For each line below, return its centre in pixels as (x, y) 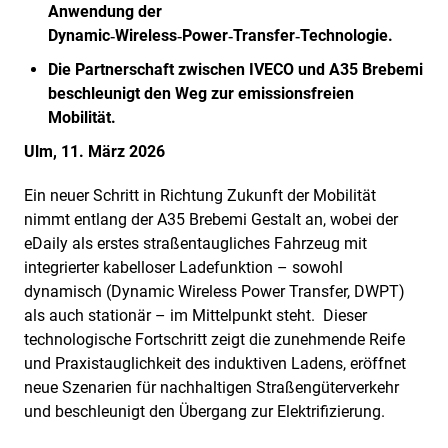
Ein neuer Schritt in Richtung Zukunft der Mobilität (200, 195)
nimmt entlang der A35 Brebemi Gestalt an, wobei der (211, 219)
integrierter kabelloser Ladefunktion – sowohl (183, 267)
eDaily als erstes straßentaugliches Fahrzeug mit (195, 243)
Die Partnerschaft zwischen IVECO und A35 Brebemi (235, 69)
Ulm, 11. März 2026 (94, 151)
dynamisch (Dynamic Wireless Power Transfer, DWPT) (214, 291)
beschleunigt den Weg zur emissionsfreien (201, 93)
